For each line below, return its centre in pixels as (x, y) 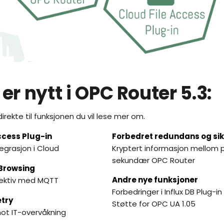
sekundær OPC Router (153, 160)
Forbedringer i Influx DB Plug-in (167, 192)
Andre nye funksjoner (155, 180)
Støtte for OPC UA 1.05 (154, 204)
